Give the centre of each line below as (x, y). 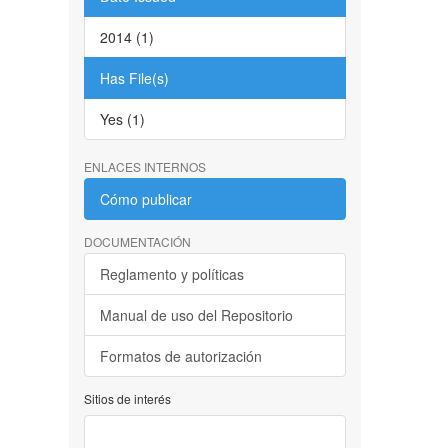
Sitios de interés (127, 398)
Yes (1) (122, 119)
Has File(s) (134, 78)
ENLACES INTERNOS (144, 166)
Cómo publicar (145, 199)
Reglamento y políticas (171, 274)
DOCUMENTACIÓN (137, 241)
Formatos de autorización (180, 356)
